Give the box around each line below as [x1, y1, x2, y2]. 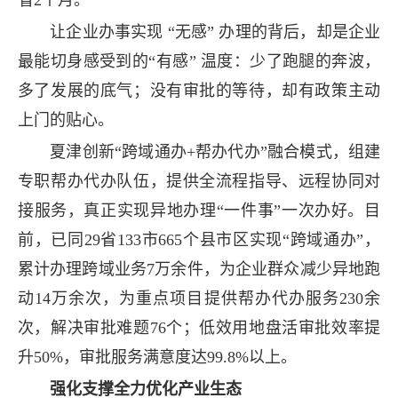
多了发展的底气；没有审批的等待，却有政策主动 [17, 81, 381, 99]
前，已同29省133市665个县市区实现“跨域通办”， [17, 231, 381, 250]
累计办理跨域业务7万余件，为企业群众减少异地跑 [17, 260, 381, 279]
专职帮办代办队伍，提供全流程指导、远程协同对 [17, 172, 381, 191]
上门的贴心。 [17, 110, 114, 129]
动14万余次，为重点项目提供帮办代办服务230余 [17, 290, 381, 308]
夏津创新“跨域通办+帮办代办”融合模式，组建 [17, 143, 381, 162]
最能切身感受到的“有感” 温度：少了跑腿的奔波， [17, 52, 381, 70]
